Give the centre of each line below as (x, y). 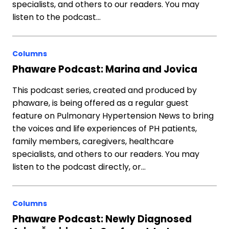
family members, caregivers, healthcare (93, 141)
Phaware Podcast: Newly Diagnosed (102, 219)
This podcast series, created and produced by (105, 90)
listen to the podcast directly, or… (79, 167)
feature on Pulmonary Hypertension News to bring (113, 116)
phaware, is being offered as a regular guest (100, 103)
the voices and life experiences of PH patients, (105, 129)
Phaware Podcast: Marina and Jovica (105, 69)
